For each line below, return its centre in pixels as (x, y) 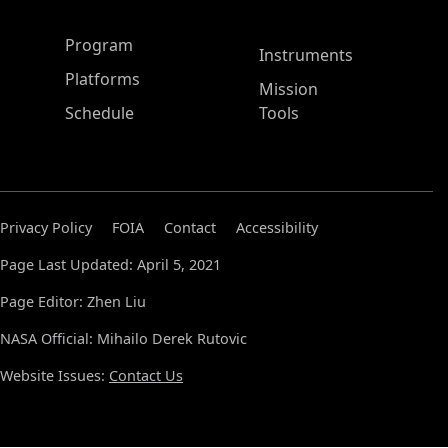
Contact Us (146, 375)
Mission (288, 89)
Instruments (306, 55)
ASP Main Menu (112, 44)
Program (99, 45)
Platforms (102, 79)
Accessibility (277, 227)
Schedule (99, 113)
